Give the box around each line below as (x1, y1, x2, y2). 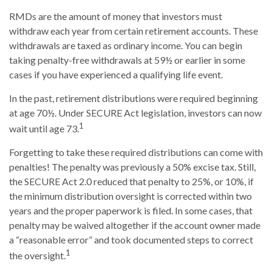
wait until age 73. (9, 123, 79, 135)
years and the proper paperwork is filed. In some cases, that (9, 205, 253, 217)
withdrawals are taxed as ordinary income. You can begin (9, 39, 242, 52)
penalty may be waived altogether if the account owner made (9, 219, 260, 231)
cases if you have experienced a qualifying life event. (9, 69, 223, 81)
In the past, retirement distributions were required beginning (9, 92, 258, 104)
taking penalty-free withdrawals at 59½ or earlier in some (9, 54, 245, 66)
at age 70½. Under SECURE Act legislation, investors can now (9, 107, 262, 119)
